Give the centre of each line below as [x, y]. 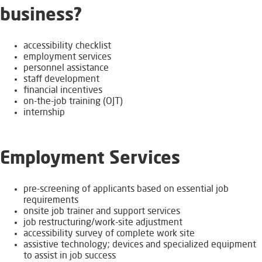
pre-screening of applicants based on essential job [126, 190]
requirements [51, 201]
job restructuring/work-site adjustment [103, 223]
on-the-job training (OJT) [73, 102]
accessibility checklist [67, 46]
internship [45, 113]
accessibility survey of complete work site [109, 234]
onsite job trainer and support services [102, 212]
